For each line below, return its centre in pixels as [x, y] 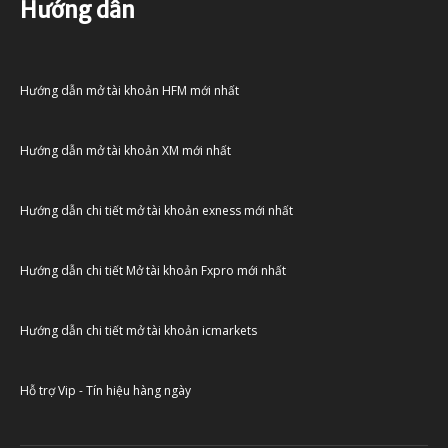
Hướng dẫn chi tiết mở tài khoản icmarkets [138, 330]
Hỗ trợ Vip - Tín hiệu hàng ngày [105, 390]
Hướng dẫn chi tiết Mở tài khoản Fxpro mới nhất [153, 270]
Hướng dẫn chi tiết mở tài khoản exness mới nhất [156, 210]
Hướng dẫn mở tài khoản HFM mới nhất [129, 90]
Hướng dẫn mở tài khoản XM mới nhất [125, 150]
